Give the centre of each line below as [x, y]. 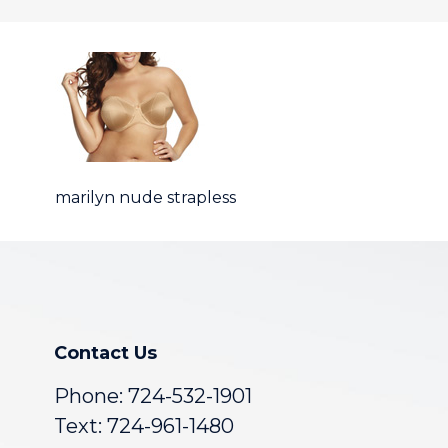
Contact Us [105, 353]
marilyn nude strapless [145, 197]
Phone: [91, 396]
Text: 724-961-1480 [144, 426]
